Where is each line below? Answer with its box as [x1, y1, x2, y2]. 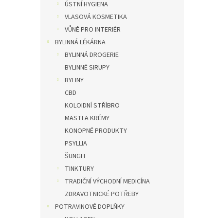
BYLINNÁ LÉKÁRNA [55, 37, 106, 47]
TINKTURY [65, 164, 94, 174]
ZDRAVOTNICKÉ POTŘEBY [65, 189, 139, 199]
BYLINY [65, 75, 84, 85]
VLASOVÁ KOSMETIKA [65, 12, 127, 22]
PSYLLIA [65, 139, 87, 148]
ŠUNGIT [65, 151, 87, 161]
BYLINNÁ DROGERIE [65, 50, 119, 60]
